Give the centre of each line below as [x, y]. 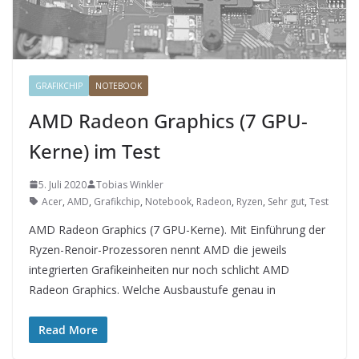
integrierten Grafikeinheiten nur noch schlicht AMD [159, 269]
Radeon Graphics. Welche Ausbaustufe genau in [152, 289]
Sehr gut [286, 201]
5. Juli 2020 [63, 184]
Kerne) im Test [95, 151]
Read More [68, 329]
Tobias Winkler [130, 184]
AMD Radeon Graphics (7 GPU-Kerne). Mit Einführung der [177, 229]
